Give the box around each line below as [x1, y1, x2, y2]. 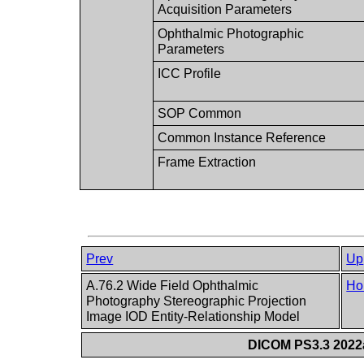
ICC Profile [158, 66, 222, 80]
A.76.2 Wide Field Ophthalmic [86, 279, 259, 293]
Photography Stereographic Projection [86, 294, 307, 309]
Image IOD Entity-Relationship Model [86, 310, 304, 324]
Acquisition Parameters [158, 2, 292, 16]
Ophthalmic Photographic [158, 26, 305, 41]
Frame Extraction [158, 154, 257, 169]
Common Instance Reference [158, 130, 327, 145]
